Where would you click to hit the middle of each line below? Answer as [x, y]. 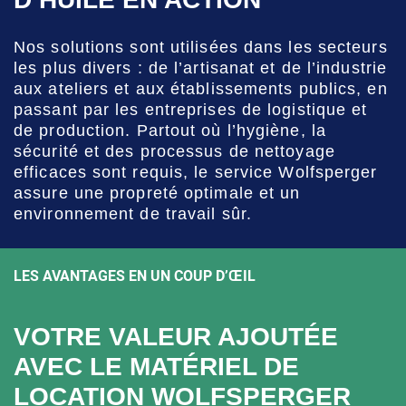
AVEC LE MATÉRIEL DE [156, 367]
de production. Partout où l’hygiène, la [170, 131]
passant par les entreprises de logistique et [191, 110]
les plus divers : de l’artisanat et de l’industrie [201, 68]
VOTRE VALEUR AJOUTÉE [176, 337]
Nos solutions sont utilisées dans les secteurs [201, 48]
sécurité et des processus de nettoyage [174, 152]
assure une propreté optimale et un [157, 193]
